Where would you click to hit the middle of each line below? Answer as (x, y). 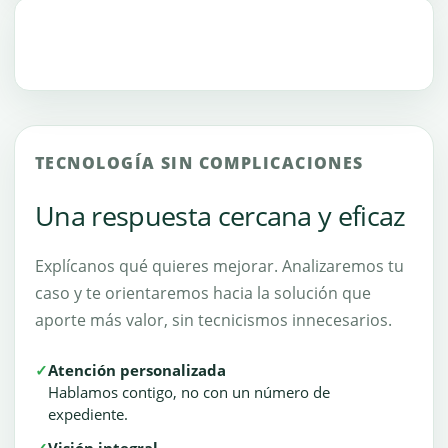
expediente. (88, 414)
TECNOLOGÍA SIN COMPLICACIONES (199, 163)
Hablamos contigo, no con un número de (189, 392)
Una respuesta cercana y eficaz (220, 215)
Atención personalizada (137, 370)
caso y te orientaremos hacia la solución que (203, 293)
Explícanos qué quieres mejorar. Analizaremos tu (219, 266)
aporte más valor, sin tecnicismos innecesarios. (213, 320)
